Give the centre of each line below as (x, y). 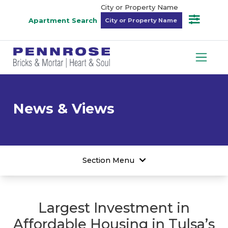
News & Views (64, 108)
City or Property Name (139, 7)
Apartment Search (63, 20)
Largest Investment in (114, 208)
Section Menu (108, 160)
